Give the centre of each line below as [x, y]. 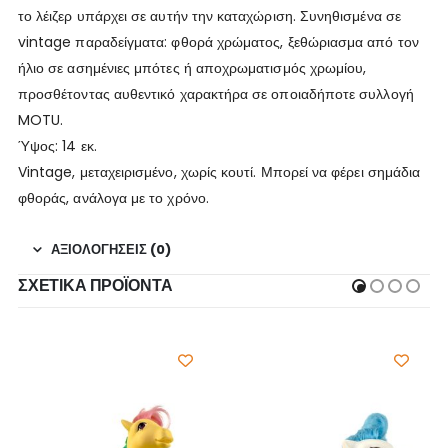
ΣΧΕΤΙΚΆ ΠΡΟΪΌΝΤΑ [95, 285]
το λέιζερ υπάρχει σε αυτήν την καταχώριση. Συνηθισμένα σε [209, 15]
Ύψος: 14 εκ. [57, 145]
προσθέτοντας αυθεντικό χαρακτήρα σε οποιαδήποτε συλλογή [215, 93]
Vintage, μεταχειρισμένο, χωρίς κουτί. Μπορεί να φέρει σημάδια [219, 171]
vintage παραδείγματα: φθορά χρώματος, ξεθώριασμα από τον [218, 41]
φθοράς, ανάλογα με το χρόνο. [113, 197]
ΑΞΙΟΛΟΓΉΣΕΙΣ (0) [110, 249]
